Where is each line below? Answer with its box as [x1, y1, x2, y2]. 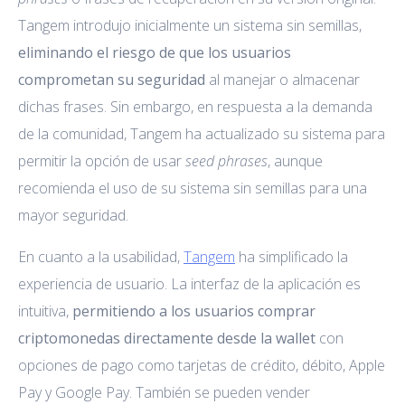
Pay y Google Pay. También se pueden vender [18, 381, 310, 402]
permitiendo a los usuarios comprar [72, 300, 316, 321]
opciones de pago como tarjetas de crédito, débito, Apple [18, 354, 385, 375]
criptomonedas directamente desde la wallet [18, 327, 316, 348]
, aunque [268, 150, 323, 171]
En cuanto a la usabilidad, [18, 246, 184, 267]
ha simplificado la [235, 246, 348, 267]
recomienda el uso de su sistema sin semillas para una [18, 177, 367, 198]
